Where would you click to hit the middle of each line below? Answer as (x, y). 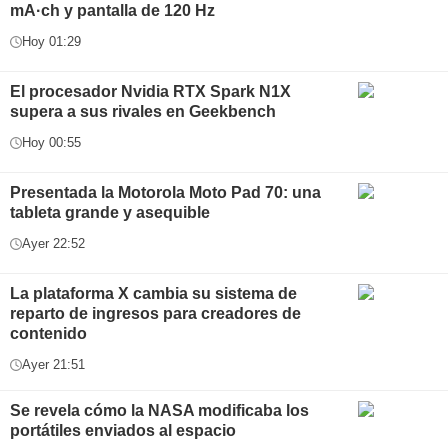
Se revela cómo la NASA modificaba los (159, 410)
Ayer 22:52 (53, 243)
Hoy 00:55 (51, 142)
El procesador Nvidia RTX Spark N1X (150, 91)
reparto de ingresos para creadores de (155, 313)
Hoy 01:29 (51, 41)
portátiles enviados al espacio (123, 430)
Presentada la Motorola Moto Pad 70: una (165, 192)
